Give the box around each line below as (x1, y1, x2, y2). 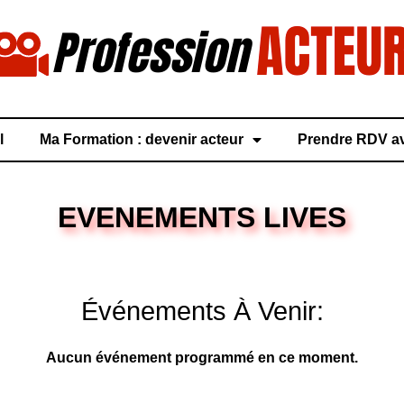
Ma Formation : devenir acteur (39, 132, 243, 147)
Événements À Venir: (80, 297, 324, 326)
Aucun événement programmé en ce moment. (46, 350, 358, 365)
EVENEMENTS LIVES (58, 201, 346, 234)
